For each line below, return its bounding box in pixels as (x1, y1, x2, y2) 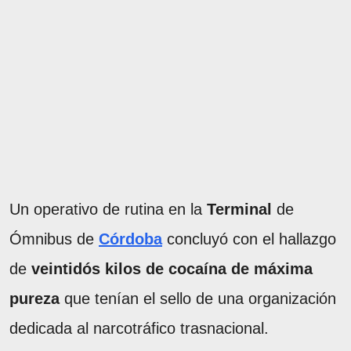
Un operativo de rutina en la (9, 201, 207, 219)
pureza (9, 290, 60, 308)
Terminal (207, 201, 277, 219)
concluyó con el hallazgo (162, 230, 336, 248)
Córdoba (99, 230, 162, 248)
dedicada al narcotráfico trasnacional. (9, 320, 269, 338)
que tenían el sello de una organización (60, 290, 336, 308)
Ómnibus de (9, 230, 99, 248)
